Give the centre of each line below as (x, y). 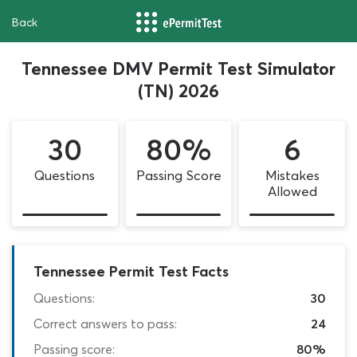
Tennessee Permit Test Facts (131, 271)
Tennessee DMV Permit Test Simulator (178, 69)
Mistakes (292, 175)
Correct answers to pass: (105, 323)
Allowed (292, 191)
